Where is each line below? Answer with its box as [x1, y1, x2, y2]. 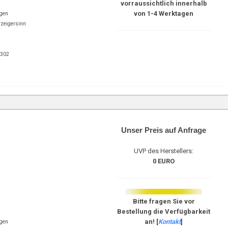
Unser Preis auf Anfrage [121, 126, 207, 134]
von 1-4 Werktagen [134, 10, 194, 17]
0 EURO [153, 157, 175, 165]
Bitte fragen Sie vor [132, 197, 195, 205]
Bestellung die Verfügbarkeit [117, 208, 211, 215]
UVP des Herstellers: [134, 147, 194, 155]
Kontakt [158, 218, 181, 225]
